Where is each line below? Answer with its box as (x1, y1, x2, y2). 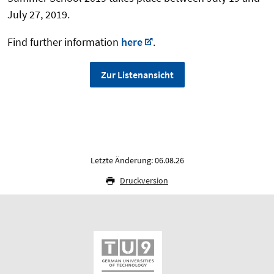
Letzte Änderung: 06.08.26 (90, 154, 184, 166)
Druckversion (120, 174, 168, 186)
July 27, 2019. (7, 7, 70, 21)
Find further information (7, 34, 121, 49)
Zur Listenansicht (100, 68, 174, 81)
